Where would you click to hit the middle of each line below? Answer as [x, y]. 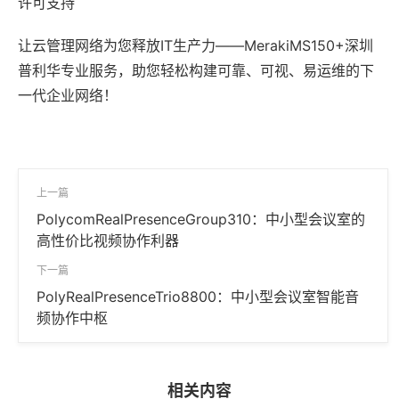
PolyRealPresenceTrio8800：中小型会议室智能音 [198, 297]
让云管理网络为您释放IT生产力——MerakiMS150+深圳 [195, 45]
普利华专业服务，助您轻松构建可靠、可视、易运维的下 [196, 70]
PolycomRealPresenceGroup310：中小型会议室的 [201, 219]
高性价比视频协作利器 [108, 240]
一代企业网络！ [68, 95]
